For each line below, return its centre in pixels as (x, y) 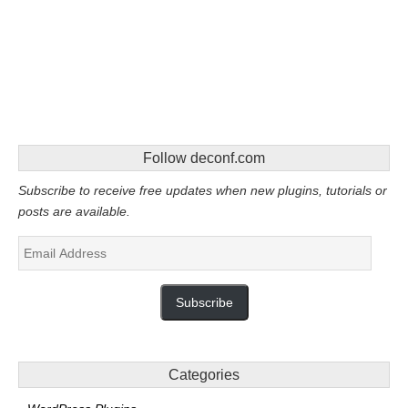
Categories (204, 375)
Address (44, 266)
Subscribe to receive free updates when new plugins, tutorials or (203, 190)
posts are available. (74, 211)
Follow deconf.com (204, 158)
